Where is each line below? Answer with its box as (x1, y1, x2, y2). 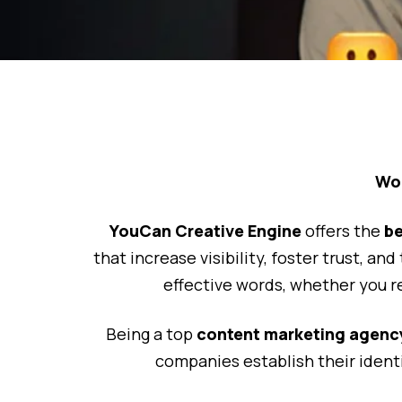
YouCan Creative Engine (109, 220, 301, 242)
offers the (301, 220, 380, 242)
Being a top (105, 323, 197, 345)
